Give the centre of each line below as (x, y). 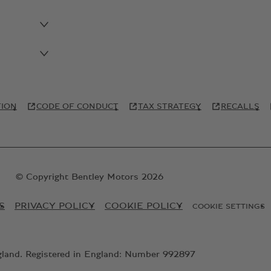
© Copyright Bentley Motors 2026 (89, 177)
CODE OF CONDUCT (77, 107)
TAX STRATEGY (170, 107)
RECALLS (240, 107)
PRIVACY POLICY (55, 206)
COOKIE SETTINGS (229, 207)
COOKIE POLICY (144, 206)
